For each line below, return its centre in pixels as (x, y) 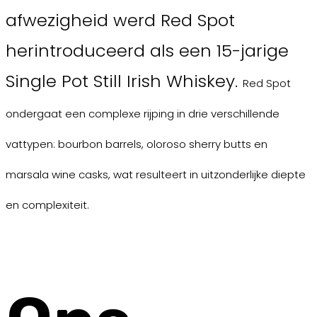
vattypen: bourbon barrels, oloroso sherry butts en (137, 144)
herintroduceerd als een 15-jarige (147, 51)
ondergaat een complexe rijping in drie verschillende (143, 114)
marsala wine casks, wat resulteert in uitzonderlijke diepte (156, 175)
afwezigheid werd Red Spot (120, 21)
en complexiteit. (47, 205)
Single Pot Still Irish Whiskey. (124, 81)
